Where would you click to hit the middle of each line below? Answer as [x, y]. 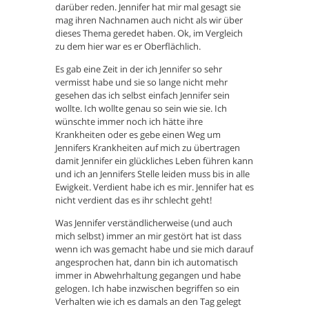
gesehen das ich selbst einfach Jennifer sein [142, 96]
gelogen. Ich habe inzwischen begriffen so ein [147, 289]
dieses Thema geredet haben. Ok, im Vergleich [149, 33]
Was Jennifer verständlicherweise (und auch [144, 223]
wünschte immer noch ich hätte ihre [129, 122]
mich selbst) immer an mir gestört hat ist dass [148, 236]
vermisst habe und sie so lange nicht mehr [141, 82]
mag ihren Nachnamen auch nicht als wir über [149, 20]
